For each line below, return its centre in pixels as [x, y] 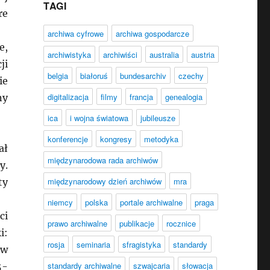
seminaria [93, 244]
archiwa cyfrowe [75, 33]
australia [164, 55]
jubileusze [158, 118]
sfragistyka [141, 244]
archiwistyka [69, 55]
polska [96, 202]
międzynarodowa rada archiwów [102, 160]
